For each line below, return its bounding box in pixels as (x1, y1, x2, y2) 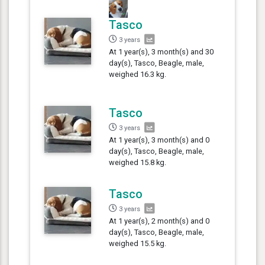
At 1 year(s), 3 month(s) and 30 (109, 47, 214, 56)
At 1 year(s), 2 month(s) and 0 (109, 216, 210, 225)
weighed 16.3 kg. (109, 69, 167, 79)
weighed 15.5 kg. (109, 238, 167, 248)
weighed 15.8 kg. (109, 157, 167, 167)
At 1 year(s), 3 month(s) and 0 (109, 135, 210, 144)
